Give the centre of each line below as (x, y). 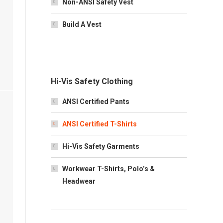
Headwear (79, 181)
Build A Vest (82, 24)
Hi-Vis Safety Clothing (92, 81)
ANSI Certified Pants (96, 102)
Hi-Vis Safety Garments (101, 146)
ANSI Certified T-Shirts (100, 124)
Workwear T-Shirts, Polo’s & (109, 169)
